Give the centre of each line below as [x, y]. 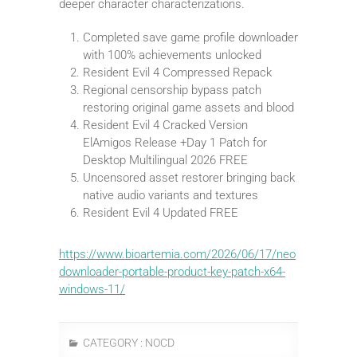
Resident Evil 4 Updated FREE [161, 212]
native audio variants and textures [171, 195]
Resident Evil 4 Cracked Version [165, 125]
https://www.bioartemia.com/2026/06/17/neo [177, 254]
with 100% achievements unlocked [172, 55]
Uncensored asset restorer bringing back [189, 177]
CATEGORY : [113, 342]
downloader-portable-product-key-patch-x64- [172, 271]
